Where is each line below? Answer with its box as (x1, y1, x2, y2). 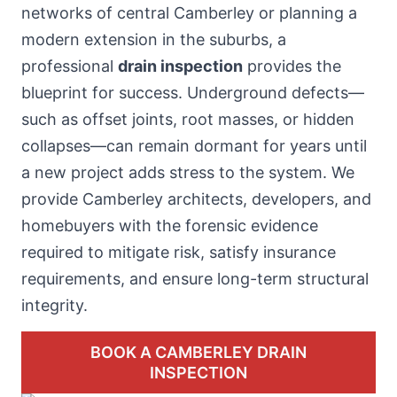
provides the (243, 56, 341, 75)
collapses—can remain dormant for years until (21, 136, 367, 155)
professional (21, 56, 118, 75)
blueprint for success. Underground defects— (21, 82, 364, 102)
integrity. (21, 295, 88, 315)
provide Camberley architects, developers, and (21, 189, 371, 208)
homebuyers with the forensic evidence (21, 215, 318, 235)
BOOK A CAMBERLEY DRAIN (90, 343, 307, 362)
